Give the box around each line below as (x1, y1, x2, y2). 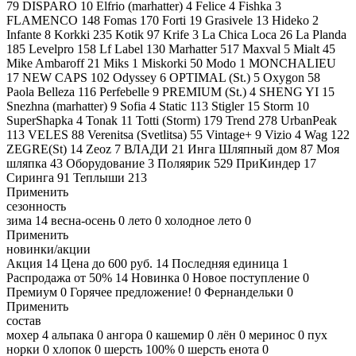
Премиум (6, 284, 57, 299)
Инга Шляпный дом (188, 141, 297, 156)
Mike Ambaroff (6, 56, 84, 70)
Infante (6, 27, 41, 41)
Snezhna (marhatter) (6, 99, 107, 113)
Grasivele (205, 13, 253, 27)
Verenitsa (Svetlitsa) (87, 127, 187, 141)
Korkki (54, 27, 90, 41)
